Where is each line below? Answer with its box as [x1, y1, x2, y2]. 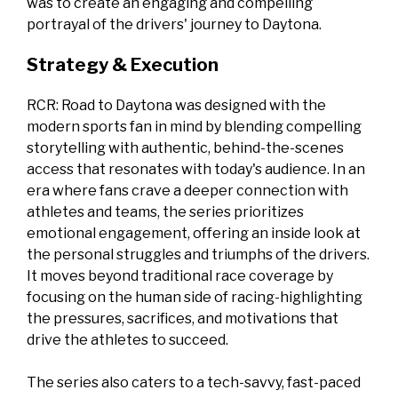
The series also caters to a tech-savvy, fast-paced [27, 374, 361, 392]
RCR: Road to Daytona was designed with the [27, 97, 326, 115]
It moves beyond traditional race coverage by [27, 267, 333, 285]
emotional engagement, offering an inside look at [27, 225, 361, 243]
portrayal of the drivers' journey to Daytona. [27, 16, 322, 34]
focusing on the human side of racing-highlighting [27, 289, 362, 306]
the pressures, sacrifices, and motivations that [27, 310, 338, 328]
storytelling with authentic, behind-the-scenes [27, 139, 344, 157]
